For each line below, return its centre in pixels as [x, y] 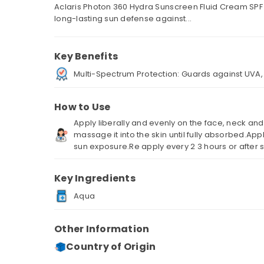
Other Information [102, 229]
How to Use [82, 107]
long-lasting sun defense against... [123, 19]
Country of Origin [111, 247]
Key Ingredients [95, 178]
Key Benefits [86, 56]
